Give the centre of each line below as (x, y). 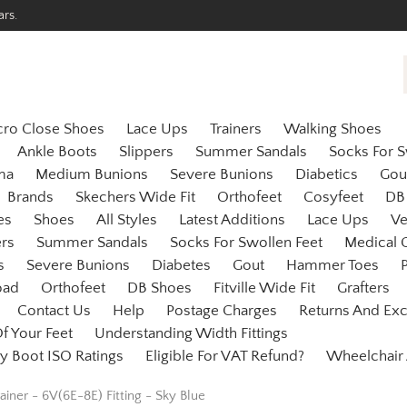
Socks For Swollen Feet (246, 243)
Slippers (146, 152)
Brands (30, 198)
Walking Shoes (333, 129)
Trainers (236, 129)
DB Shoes (159, 288)
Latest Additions (232, 220)
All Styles (127, 220)
